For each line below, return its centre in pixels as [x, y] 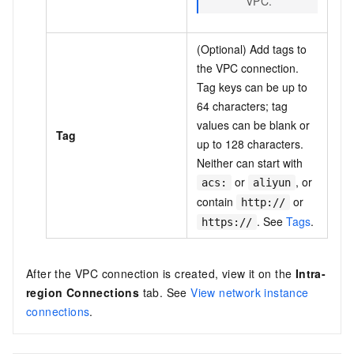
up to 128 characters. [250, 143]
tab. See [165, 292]
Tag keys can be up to [252, 87]
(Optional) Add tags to [252, 49]
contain [217, 201]
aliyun [272, 182]
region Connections [83, 292]
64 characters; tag [242, 105]
